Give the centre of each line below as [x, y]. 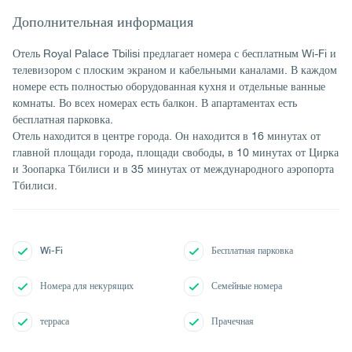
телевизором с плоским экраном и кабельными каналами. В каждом [175, 70]
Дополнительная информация [103, 22]
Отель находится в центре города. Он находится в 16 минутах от [167, 136]
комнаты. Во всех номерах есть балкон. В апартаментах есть [155, 103]
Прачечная [233, 321]
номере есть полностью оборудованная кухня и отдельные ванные [169, 86]
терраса [55, 321]
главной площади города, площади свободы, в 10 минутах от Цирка [176, 152]
